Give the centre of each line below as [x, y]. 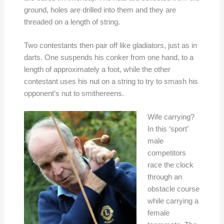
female [158, 213]
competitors [166, 153]
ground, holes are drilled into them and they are [100, 10]
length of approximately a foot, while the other [97, 70]
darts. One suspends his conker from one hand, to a [108, 58]
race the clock [170, 165]
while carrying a [173, 201]
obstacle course [173, 189]
